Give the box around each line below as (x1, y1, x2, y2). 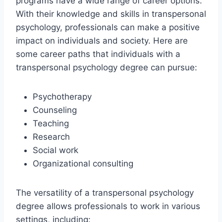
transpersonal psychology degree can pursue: (16, 62, 197, 72)
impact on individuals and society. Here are (16, 35, 188, 46)
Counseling (33, 105, 77, 115)
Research (33, 131, 70, 142)
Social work (33, 145, 78, 155)
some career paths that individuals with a (16, 49, 180, 59)
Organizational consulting (33, 158, 133, 168)
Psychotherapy (33, 91, 92, 102)
